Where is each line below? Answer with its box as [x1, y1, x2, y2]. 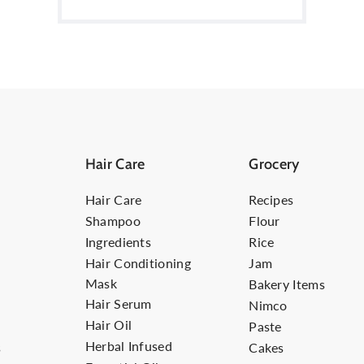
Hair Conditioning [84, 254, 192, 271]
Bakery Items [249, 275, 326, 292]
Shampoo [84, 212, 141, 228]
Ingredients [84, 233, 152, 249]
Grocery [249, 154, 300, 173]
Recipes [249, 191, 294, 207]
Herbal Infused [84, 337, 173, 353]
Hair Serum [84, 295, 152, 311]
